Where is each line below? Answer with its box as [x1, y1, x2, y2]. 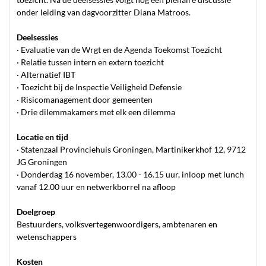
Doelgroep [17, 207, 55, 217]
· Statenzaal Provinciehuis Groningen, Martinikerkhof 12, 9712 [17, 144, 246, 154]
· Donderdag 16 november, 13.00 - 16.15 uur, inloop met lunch [17, 169, 244, 179]
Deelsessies [17, 32, 58, 42]
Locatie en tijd [17, 132, 68, 142]
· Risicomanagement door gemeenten [17, 94, 153, 104]
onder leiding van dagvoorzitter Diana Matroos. [17, 7, 191, 17]
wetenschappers [17, 232, 77, 242]
